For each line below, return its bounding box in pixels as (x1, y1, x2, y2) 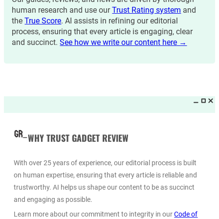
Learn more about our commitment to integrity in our (14, 210, 175, 218)
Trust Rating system (112, 5, 181, 15)
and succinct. (12, 38, 60, 47)
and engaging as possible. (14, 196, 93, 204)
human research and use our (12, 5, 112, 15)
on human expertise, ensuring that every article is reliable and (14, 171, 197, 179)
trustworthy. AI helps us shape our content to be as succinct (14, 183, 195, 192)
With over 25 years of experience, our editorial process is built (14, 159, 197, 167)
